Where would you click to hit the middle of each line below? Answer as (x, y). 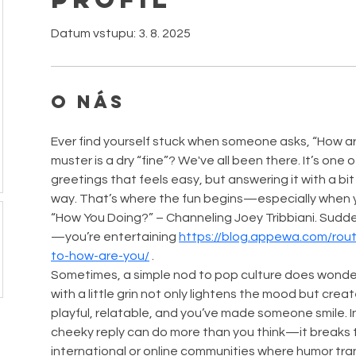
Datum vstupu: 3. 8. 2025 (121, 33)
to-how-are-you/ (100, 256)
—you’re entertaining (115, 237)
